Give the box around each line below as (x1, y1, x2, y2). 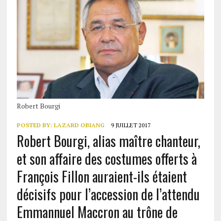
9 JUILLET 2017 (110, 121, 150, 129)
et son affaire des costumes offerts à (16, 148, 197, 169)
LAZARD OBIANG (53, 121, 105, 129)
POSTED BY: (16, 121, 54, 129)
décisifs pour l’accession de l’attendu (16, 184, 200, 205)
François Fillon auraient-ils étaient (16, 166, 187, 187)
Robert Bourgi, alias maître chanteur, (16, 131, 200, 151)
